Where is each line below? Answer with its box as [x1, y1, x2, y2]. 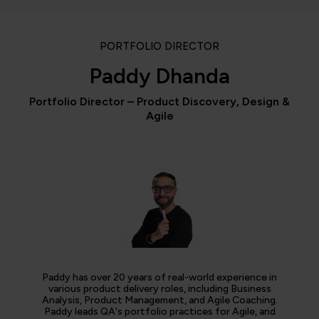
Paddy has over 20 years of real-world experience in [42, 271, 277, 283]
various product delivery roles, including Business [48, 282, 271, 295]
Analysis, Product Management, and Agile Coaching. [41, 293, 278, 306]
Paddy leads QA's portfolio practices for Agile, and [43, 305, 276, 318]
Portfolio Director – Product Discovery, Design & [29, 94, 290, 108]
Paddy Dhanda [89, 62, 230, 89]
